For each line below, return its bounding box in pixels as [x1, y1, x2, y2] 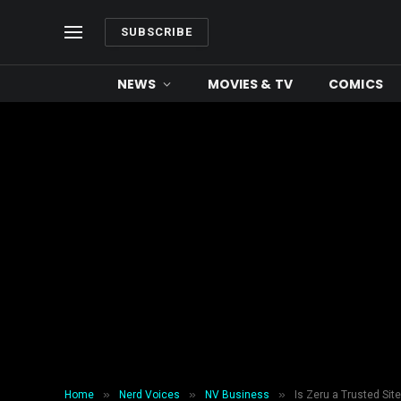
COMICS [328, 74, 383, 93]
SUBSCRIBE [121, 25, 193, 38]
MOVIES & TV [207, 74, 294, 93]
